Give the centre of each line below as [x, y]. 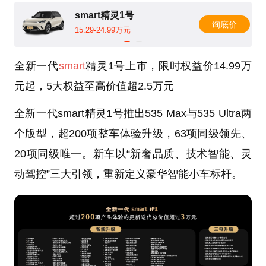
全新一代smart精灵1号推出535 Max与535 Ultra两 [133, 114]
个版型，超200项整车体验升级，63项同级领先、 [133, 134]
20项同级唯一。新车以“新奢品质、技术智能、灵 [133, 154]
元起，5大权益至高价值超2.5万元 [94, 86]
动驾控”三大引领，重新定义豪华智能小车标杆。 [128, 174]
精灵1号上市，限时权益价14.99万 [169, 66]
